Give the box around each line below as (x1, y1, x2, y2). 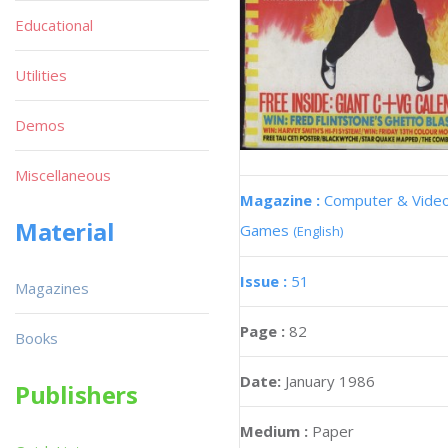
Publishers (15, 378, 138, 411)
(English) (293, 221, 343, 240)
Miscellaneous (15, 165, 111, 185)
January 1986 (285, 370, 375, 391)
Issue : (240, 270, 291, 291)
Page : (240, 320, 289, 341)
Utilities (15, 65, 67, 85)
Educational (15, 15, 93, 35)
